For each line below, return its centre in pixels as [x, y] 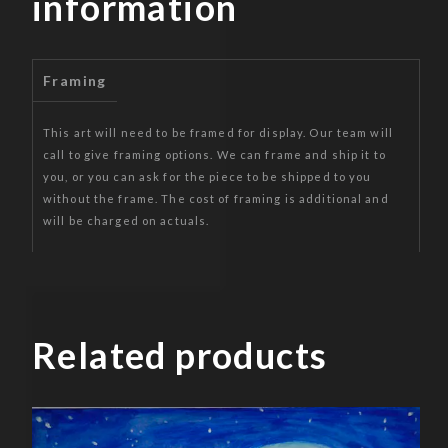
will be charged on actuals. [126, 220]
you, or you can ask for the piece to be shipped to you [207, 176]
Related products [180, 354]
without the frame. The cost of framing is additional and [216, 198]
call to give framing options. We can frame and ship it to [214, 154]
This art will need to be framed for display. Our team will [218, 132]
